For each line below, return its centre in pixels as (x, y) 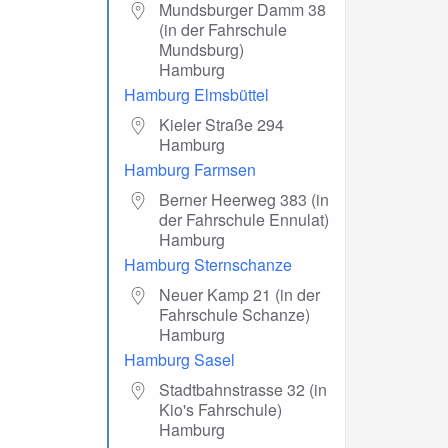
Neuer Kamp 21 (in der (239, 294)
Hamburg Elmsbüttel (196, 94)
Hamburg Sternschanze (208, 264)
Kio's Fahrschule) (220, 409)
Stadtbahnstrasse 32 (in (243, 389)
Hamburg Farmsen (190, 169)
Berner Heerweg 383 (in (244, 199)
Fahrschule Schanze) (234, 314)
